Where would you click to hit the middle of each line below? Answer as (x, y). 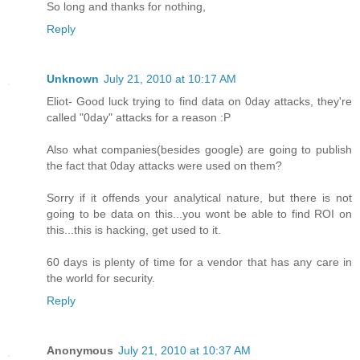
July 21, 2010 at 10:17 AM (170, 78)
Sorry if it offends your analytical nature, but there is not (199, 197)
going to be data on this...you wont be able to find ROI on (199, 213)
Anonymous (80, 350)
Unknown (73, 78)
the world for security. (101, 278)
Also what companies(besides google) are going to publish (199, 149)
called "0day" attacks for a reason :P (139, 117)
